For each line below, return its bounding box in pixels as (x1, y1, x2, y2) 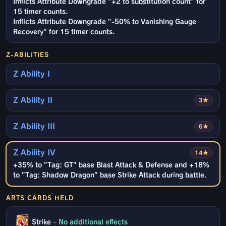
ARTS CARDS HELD (6, 195, 74, 201)
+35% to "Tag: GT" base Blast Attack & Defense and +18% (13, 162, 209, 169)
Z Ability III (13, 123, 55, 131)
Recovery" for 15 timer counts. (13, 29, 115, 36)
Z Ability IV (13, 149, 55, 157)
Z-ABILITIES (6, 51, 49, 58)
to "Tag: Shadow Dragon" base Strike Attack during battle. (13, 172, 206, 179)
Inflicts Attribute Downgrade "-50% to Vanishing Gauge (13, 19, 196, 26)
